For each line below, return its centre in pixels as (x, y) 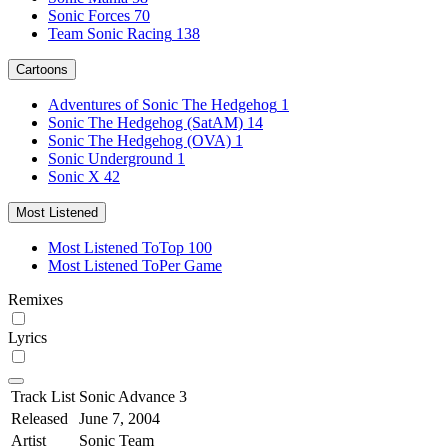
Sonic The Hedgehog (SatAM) (145, 122)
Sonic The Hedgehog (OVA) (139, 140)
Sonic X (74, 176)
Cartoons (42, 69)
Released (39, 418)
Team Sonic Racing (110, 33)
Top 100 (185, 247)
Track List (43, 396)
